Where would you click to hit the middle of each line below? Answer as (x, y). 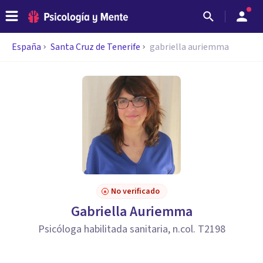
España (26, 47)
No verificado (135, 191)
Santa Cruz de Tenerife (95, 47)
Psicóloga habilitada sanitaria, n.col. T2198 (131, 229)
